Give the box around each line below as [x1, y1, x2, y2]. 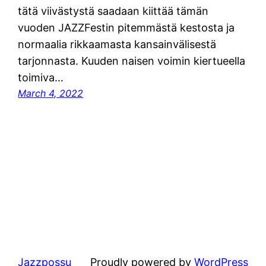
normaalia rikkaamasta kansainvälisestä [18, 37, 217, 50]
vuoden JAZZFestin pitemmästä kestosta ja [18, 21, 235, 34]
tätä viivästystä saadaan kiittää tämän [18, 4, 209, 17]
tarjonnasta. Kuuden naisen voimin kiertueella [18, 54, 246, 67]
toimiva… [18, 71, 64, 84]
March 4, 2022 [18, 87, 84, 99]
